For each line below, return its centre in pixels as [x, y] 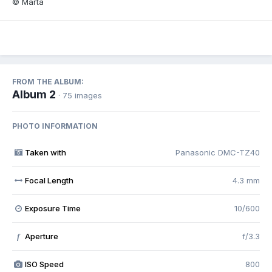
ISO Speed [44, 264]
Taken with [45, 152]
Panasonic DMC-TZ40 [218, 152]
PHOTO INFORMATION [55, 126]
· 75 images [80, 95]
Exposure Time [53, 208]
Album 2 [34, 94]
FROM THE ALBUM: [48, 81]
